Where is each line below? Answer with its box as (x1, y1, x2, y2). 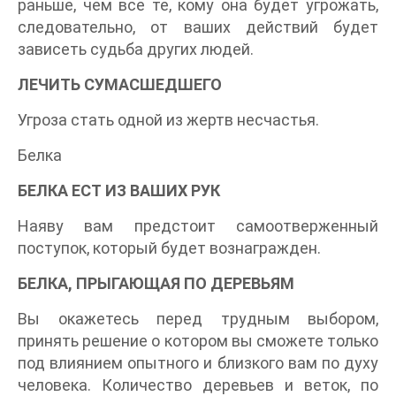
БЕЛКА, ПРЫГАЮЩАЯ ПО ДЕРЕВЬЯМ (18, 274, 294, 293)
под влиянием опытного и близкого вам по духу (18, 354, 378, 373)
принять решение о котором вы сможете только (18, 331, 378, 351)
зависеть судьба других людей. (18, 40, 254, 59)
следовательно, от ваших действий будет (18, 18, 378, 37)
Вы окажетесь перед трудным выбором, (18, 309, 378, 329)
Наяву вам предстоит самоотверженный (18, 217, 378, 236)
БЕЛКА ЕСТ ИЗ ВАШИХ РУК (18, 181, 220, 201)
